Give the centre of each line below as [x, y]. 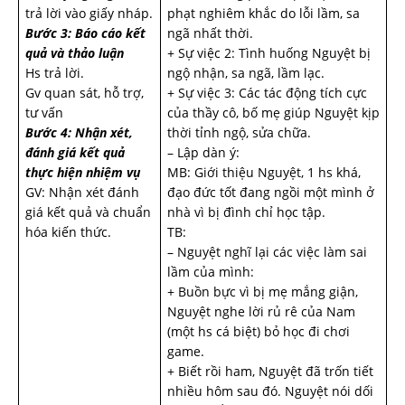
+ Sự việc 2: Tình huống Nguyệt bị [269, 53]
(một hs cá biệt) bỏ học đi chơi [259, 331]
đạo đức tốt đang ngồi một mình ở [271, 192]
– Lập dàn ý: [203, 152]
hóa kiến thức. [72, 232]
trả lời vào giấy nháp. [89, 13]
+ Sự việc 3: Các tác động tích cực [267, 93]
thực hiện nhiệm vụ [83, 172]
